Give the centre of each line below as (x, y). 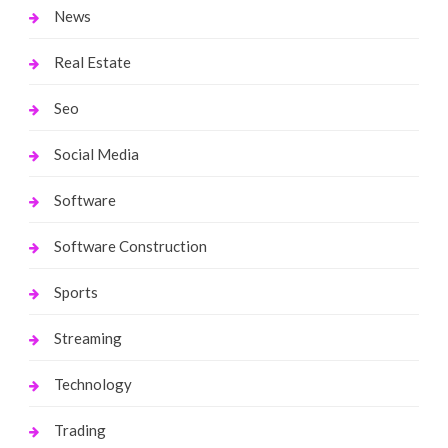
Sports (75, 291)
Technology (92, 383)
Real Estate (92, 61)
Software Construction (130, 245)
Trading (79, 429)
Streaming (87, 337)
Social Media (96, 153)
